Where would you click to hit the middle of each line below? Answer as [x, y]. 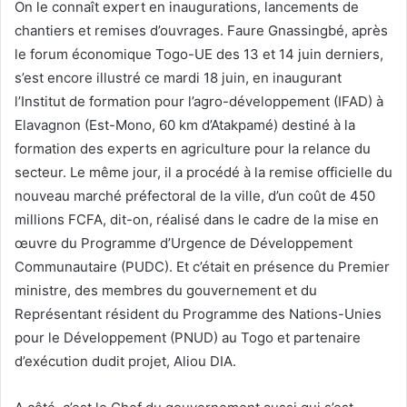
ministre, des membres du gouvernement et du [166, 290]
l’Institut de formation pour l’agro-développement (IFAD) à [199, 101]
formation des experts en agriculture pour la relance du [193, 148]
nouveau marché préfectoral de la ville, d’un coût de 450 [195, 195]
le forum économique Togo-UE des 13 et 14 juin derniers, [199, 54]
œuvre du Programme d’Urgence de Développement [184, 243]
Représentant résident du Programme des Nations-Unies [198, 313]
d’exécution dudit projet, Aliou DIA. [127, 361]
